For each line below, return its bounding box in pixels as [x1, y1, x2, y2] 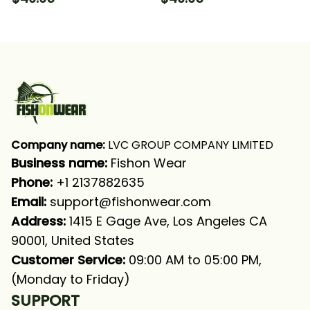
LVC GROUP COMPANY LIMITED [105, 137, 273, 153]
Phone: [11, 174, 56, 191]
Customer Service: [11, 251, 125, 268]
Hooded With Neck [161, 5, 274, 23]
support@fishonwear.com [50, 193, 211, 210]
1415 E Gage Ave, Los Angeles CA [66, 212, 267, 230]
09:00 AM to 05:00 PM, [125, 251, 262, 268]
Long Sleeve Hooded [12, 5, 137, 23]
